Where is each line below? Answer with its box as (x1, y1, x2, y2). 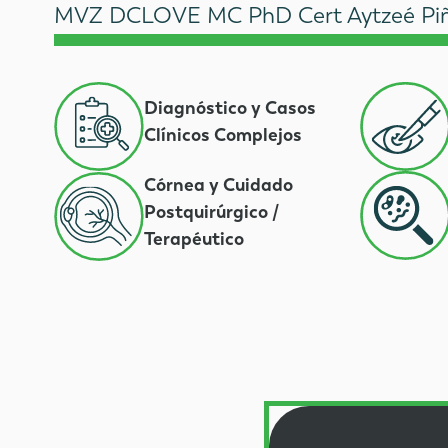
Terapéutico (144, 226, 245, 250)
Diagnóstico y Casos (144, 96, 317, 120)
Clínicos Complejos (144, 123, 303, 147)
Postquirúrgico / (144, 199, 280, 223)
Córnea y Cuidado (144, 172, 294, 196)
